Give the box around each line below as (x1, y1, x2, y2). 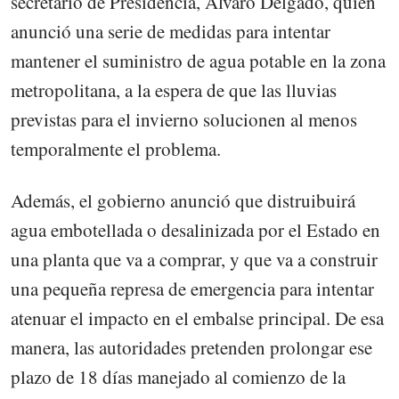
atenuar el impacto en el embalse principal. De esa (11, 305, 384, 331)
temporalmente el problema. (11, 135, 221, 161)
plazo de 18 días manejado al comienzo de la (11, 364, 346, 390)
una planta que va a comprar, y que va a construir (11, 247, 378, 273)
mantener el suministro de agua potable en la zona (11, 47, 386, 73)
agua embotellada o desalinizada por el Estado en (11, 217, 380, 243)
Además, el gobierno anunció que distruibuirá (11, 188, 355, 214)
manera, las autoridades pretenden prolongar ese (11, 335, 372, 361)
